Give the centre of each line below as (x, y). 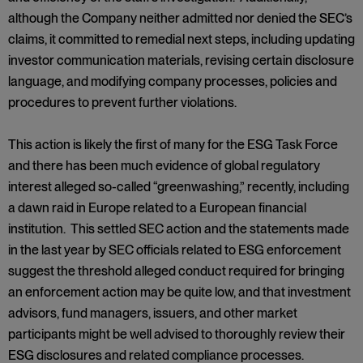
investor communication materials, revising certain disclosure (181, 60)
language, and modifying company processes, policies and (173, 81)
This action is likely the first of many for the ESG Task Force (173, 145)
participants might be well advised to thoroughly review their (177, 334)
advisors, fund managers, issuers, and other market (153, 313)
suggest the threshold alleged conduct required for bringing (176, 271)
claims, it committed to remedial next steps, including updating (181, 39)
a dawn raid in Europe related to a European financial (157, 208)
